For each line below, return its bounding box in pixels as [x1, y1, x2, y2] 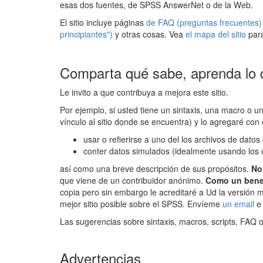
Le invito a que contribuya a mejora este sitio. [60, 86, 228, 98]
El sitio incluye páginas [60, 16, 146, 29]
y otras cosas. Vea [113, 28, 186, 41]
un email [222, 197, 257, 210]
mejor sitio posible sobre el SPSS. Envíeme [60, 197, 222, 210]
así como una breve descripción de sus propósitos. [60, 162, 251, 174]
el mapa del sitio [186, 28, 248, 41]
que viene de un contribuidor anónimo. [60, 174, 205, 186]
